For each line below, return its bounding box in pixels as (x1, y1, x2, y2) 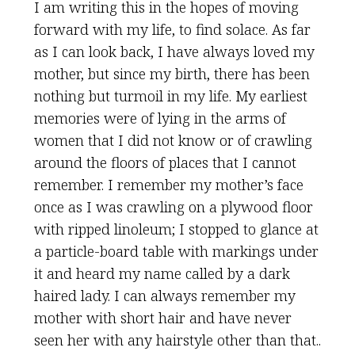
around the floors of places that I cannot (33, 153, 296, 172)
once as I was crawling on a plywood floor (33, 197, 313, 216)
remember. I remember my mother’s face (33, 175, 303, 194)
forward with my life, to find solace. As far (33, 20, 311, 39)
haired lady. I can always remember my (33, 286, 296, 305)
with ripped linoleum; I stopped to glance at (33, 219, 319, 239)
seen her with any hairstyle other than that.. (33, 330, 321, 349)
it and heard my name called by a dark (33, 264, 290, 283)
